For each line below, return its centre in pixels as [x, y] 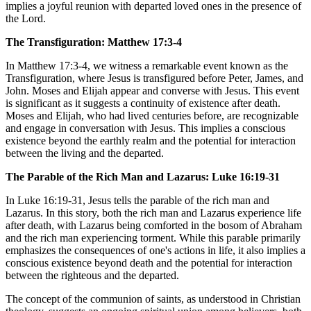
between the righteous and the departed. [92, 276]
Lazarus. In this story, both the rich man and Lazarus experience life [153, 213]
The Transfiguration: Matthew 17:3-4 [94, 42]
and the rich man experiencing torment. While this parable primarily [153, 238]
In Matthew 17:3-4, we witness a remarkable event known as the [147, 66]
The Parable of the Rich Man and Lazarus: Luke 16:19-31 [143, 177]
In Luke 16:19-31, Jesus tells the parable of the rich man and [137, 201]
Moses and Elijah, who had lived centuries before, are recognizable [152, 116]
